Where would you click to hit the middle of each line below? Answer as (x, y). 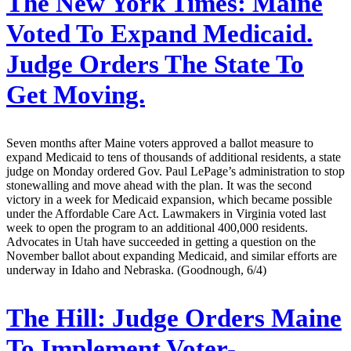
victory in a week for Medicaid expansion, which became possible (169, 199)
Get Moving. (76, 95)
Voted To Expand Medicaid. (159, 34)
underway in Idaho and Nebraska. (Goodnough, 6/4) (136, 270)
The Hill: (56, 318)
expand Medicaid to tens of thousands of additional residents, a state (174, 157)
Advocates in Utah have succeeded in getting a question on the (161, 241)
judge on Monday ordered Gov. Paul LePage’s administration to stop (175, 171)
